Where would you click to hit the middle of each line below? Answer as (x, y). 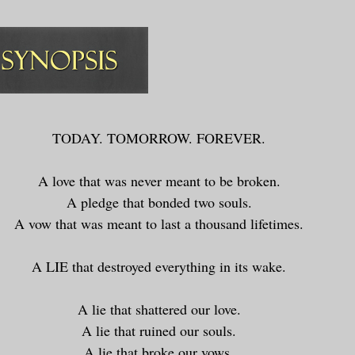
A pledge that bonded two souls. (159, 202)
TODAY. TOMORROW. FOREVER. (159, 137)
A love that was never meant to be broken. (159, 180)
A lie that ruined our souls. (159, 330)
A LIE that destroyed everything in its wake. (159, 266)
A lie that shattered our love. (159, 309)
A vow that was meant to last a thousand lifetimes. (159, 223)
